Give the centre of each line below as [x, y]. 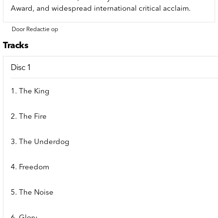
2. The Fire [29, 117]
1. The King [30, 91]
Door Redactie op [35, 29]
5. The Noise [32, 193]
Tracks [16, 45]
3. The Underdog [40, 142]
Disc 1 [21, 68]
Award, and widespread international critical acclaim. [101, 9]
